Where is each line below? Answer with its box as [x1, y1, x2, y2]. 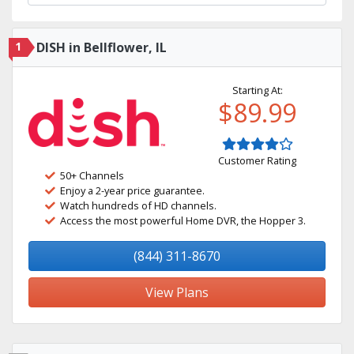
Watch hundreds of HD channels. [60, 198, 217, 213]
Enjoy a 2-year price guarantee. [60, 183, 205, 198]
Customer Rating [218, 153, 296, 168]
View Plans [145, 284, 209, 301]
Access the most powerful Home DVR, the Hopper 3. [60, 213, 306, 228]
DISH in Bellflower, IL [36, 39, 167, 56]
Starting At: [232, 83, 283, 97]
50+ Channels [60, 168, 124, 183]
